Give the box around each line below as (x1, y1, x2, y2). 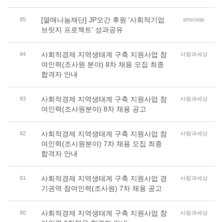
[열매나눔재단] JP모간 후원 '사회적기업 (41, 16, 165, 24)
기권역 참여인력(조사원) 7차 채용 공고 (41, 184, 162, 192)
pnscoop (183, 16, 205, 22)
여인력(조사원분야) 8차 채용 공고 (41, 105, 146, 113)
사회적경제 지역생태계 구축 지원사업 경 (41, 174, 167, 182)
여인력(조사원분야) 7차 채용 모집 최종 (41, 140, 162, 148)
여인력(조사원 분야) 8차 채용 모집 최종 (41, 60, 164, 68)
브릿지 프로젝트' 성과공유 (41, 26, 123, 34)
